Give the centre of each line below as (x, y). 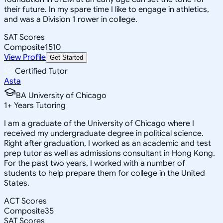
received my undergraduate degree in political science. (104, 133)
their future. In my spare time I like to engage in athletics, (107, 9)
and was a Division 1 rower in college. (71, 19)
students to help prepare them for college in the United (105, 173)
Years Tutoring (39, 105)
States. (17, 183)
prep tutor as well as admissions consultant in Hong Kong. (110, 153)
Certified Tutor (41, 71)
